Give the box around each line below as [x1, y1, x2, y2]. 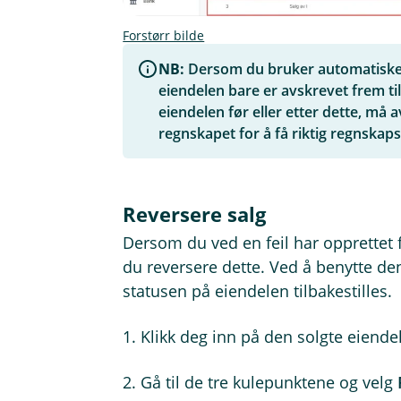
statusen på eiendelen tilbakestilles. [123, 280, 393, 303]
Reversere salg [123, 200, 267, 228]
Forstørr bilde [123, 27, 205, 45]
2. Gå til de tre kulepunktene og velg [123, 371, 398, 394]
